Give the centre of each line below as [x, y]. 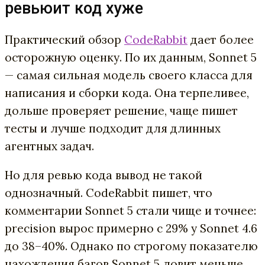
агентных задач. [49, 146]
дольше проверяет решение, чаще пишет [121, 111]
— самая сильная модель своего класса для [129, 75]
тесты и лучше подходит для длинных [113, 129]
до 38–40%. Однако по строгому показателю [131, 246]
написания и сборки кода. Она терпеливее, [127, 93]
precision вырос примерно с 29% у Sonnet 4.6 [131, 229]
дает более [221, 40]
